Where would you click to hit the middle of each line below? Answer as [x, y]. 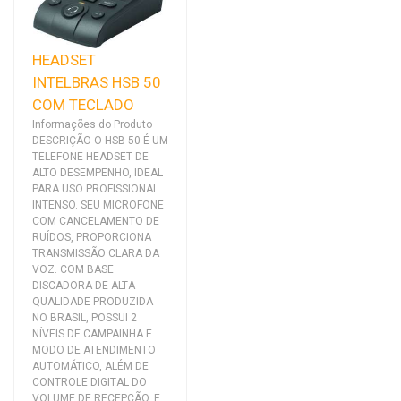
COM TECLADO [83, 105]
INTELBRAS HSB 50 [97, 83]
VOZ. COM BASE [73, 270]
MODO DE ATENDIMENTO [94, 350]
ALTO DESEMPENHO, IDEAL [98, 173]
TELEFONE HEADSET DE [90, 157]
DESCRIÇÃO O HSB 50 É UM [100, 141]
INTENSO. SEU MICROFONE [98, 205]
